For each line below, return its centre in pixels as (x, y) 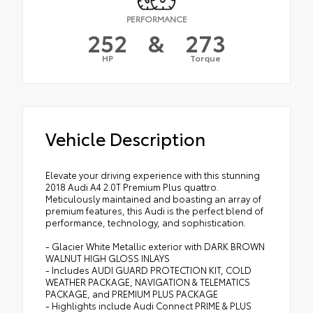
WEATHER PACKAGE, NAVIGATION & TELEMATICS (148, 282)
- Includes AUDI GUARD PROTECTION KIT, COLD (148, 270)
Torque (205, 58)
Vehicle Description (125, 138)
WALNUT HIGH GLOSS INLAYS (108, 258)
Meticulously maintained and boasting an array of (153, 199)
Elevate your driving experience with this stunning (153, 175)
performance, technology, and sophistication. (146, 223)
